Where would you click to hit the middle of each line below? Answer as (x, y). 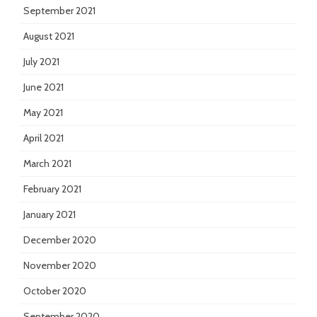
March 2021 (47, 164)
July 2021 (41, 62)
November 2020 (60, 266)
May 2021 (43, 113)
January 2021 (50, 215)
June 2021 (44, 87)
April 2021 (44, 138)
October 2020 (55, 291)
